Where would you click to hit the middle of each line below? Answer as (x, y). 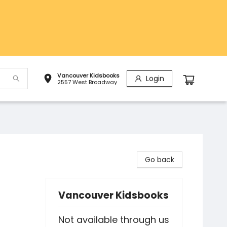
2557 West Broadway (87, 82)
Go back (160, 160)
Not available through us (114, 220)
